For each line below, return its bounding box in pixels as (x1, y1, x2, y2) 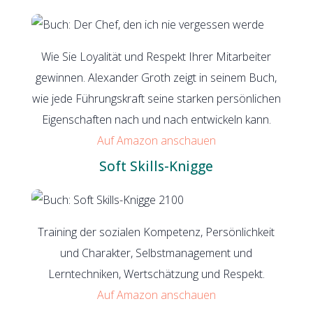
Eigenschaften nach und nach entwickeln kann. (41, 111, 271, 127)
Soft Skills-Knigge (99, 156, 214, 175)
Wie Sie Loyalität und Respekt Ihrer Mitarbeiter (41, 48, 272, 64)
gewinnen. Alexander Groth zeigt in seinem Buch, (36, 69, 277, 85)
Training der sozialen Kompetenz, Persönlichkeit (38, 224, 275, 240)
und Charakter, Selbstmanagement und (60, 245, 253, 261)
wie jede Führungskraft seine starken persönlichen (31, 90, 281, 106)
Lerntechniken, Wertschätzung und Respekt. (48, 265, 265, 282)
